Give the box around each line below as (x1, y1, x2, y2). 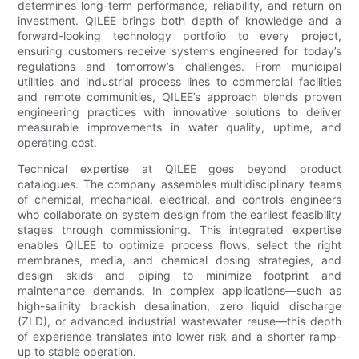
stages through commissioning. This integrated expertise (18, 222, 341, 236)
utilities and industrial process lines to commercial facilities (18, 74, 341, 88)
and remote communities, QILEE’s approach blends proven (18, 89, 341, 103)
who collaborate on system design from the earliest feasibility (18, 207, 341, 221)
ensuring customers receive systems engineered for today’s (18, 43, 341, 58)
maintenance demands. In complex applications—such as (18, 283, 341, 297)
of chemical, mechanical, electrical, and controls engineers (18, 192, 341, 206)
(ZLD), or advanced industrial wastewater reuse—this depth (18, 313, 341, 328)
